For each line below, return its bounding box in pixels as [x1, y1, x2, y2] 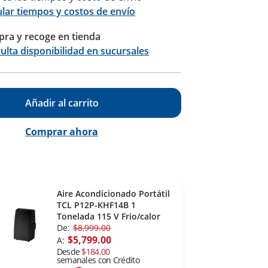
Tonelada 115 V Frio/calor [56, 211, 160, 223]
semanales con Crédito [56, 254, 139, 266]
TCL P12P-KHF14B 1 [56, 199, 136, 211]
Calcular [112, 36, 145, 48]
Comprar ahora [25, 125, 98, 139]
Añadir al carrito [25, 96, 99, 110]
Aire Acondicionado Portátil [56, 188, 170, 200]
